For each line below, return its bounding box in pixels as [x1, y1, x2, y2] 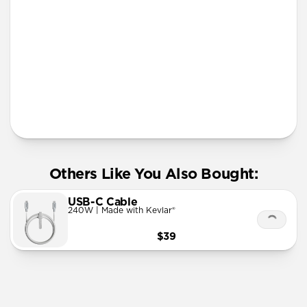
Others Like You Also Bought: [49, 167, 258, 182]
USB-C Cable [68, 197, 138, 208]
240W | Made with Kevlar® [68, 206, 175, 215]
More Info [45, 105, 86, 115]
